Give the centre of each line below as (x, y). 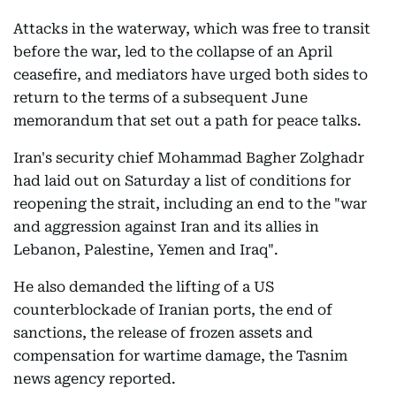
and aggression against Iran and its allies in (166, 227)
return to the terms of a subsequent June (160, 98)
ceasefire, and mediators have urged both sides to (190, 75)
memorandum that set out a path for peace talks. (187, 121)
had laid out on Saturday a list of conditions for (182, 181)
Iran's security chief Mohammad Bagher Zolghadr (189, 158)
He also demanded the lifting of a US (144, 287)
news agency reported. (95, 379)
